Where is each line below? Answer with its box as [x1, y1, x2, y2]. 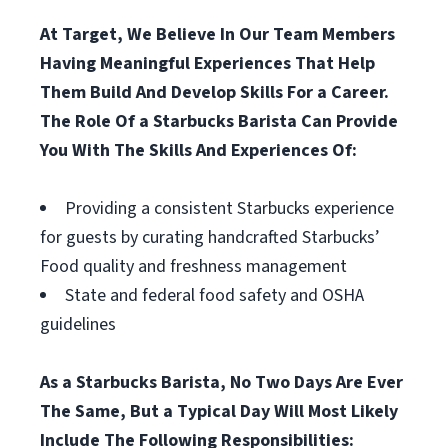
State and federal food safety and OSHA [65, 283, 364, 308]
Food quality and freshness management [40, 254, 347, 279]
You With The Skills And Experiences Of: [40, 138, 357, 163]
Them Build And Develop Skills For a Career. [40, 80, 389, 105]
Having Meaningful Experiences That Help [40, 51, 375, 76]
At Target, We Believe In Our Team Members [40, 22, 395, 47]
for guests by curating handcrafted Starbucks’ [40, 225, 380, 250]
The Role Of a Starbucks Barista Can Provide [40, 109, 398, 134]
